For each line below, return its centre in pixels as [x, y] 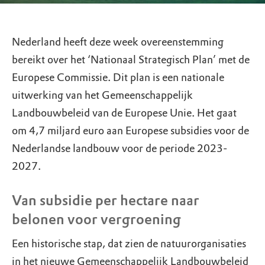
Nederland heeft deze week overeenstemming [118, 42]
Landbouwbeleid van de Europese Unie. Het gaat [124, 113]
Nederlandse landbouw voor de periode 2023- [119, 148]
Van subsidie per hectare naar [106, 200]
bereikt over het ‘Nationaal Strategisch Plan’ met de [131, 60]
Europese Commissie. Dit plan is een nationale [118, 77]
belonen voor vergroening [96, 219]
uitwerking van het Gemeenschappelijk [102, 95]
